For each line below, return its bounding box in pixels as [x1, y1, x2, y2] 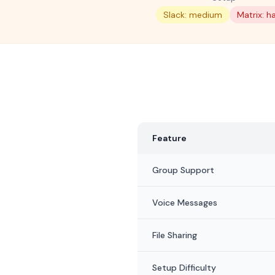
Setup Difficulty [152, 262, 216, 273]
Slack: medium [163, 9, 223, 20]
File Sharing [152, 230, 197, 241]
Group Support [152, 165, 214, 176]
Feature [152, 133, 187, 144]
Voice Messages [152, 197, 217, 208]
